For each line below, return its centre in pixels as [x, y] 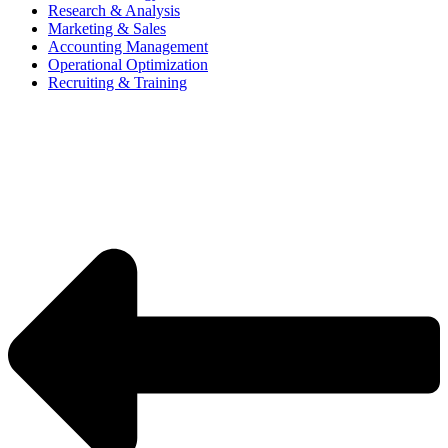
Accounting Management [128, 46]
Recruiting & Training [117, 82]
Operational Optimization [128, 64]
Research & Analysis [114, 10]
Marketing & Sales [107, 28]
